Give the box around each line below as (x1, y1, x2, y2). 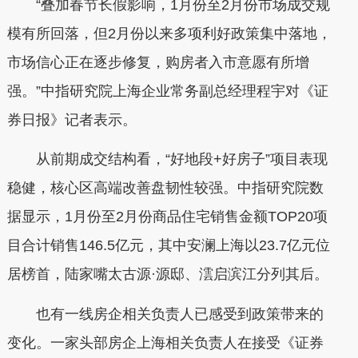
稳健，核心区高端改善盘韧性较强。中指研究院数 (6, 180, 324, 196)
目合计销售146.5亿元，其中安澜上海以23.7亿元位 (6, 237, 330, 253)
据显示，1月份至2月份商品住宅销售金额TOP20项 (6, 209, 328, 225)
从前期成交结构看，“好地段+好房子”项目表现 (6, 151, 328, 167)
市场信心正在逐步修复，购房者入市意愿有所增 (6, 54, 309, 70)
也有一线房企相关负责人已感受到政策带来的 (6, 305, 324, 322)
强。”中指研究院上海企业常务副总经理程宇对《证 (6, 82, 328, 99)
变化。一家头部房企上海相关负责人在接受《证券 (6, 334, 324, 351)
